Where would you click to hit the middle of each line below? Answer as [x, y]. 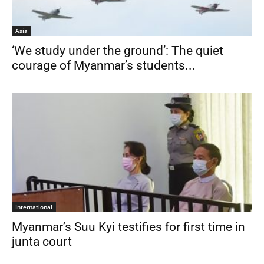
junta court [42, 241]
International [34, 207]
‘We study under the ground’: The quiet [118, 51]
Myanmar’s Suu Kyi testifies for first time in [128, 227]
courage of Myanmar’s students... [104, 66]
